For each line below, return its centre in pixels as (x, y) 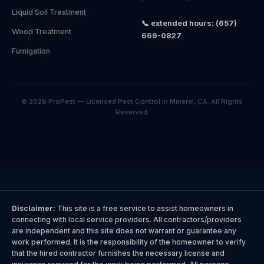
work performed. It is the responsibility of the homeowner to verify (129, 242)
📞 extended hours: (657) (189, 23)
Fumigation (31, 51)
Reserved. (132, 112)
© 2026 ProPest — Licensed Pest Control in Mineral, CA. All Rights (132, 101)
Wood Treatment (42, 32)
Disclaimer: (34, 208)
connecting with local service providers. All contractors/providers (127, 220)
